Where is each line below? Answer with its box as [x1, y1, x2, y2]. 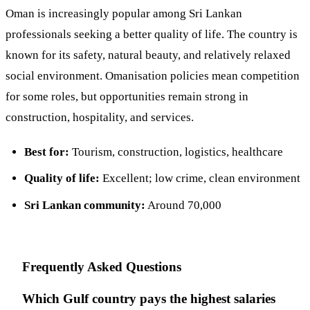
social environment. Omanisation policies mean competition [6, 69, 300, 82]
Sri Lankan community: [24, 198, 145, 212]
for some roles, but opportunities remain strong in [6, 89, 248, 103]
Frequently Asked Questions [22, 259, 181, 275]
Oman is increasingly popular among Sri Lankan [6, 6, 242, 20]
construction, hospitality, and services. [6, 110, 194, 124]
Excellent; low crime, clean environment [99, 172, 300, 185]
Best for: [24, 145, 69, 158]
